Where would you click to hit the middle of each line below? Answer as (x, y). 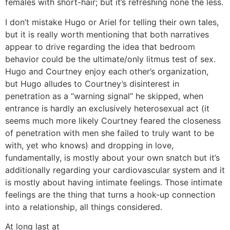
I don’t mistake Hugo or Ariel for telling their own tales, (112, 22)
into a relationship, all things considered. (84, 207)
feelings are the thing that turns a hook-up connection (110, 194)
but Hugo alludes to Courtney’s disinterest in (92, 83)
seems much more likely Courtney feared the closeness (113, 120)
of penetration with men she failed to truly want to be (110, 133)
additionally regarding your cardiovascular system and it (115, 170)
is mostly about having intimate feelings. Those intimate (114, 182)
